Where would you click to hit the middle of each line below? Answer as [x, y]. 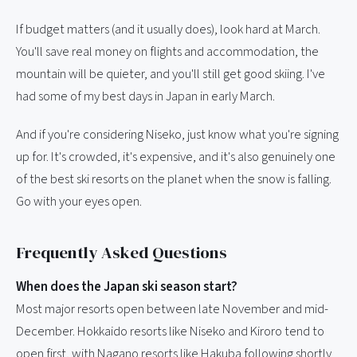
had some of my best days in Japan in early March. [145, 97]
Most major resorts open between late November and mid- [172, 309]
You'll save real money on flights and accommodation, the [167, 52]
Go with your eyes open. [79, 201]
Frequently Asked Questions [122, 252]
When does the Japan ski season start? [127, 286]
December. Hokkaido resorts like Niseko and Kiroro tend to [170, 331]
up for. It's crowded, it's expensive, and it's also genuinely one [176, 157]
